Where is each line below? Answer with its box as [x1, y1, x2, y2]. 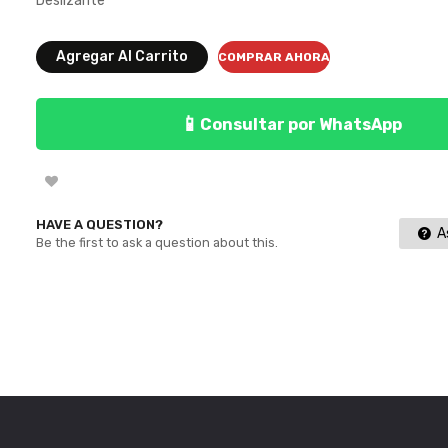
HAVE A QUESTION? [35, 217, 163, 232]
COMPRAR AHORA [217, 50, 330, 64]
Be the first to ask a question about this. [35, 235, 278, 250]
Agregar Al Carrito [55, 48, 188, 65]
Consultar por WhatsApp [200, 114, 403, 134]
